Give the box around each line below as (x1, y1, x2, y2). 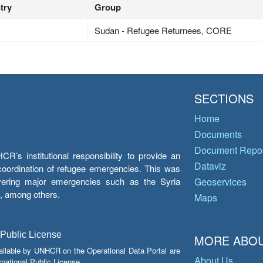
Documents (194, 127, 242, 141)
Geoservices (194, 175, 247, 188)
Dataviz (194, 159, 226, 173)
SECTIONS (194, 90, 254, 107)
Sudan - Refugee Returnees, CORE (95, 24, 232, 36)
